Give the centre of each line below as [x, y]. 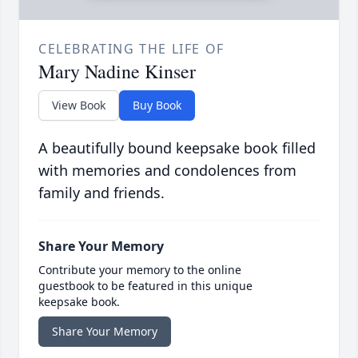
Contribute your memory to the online [140, 270]
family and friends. [101, 193]
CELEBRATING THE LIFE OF [131, 49]
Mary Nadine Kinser [117, 72]
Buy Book [157, 105]
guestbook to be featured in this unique [145, 286]
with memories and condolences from [167, 171]
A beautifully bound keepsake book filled [177, 148]
